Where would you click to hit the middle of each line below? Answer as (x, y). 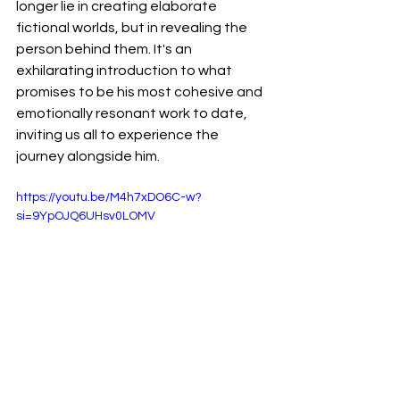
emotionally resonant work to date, (133, 114)
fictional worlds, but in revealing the (133, 28)
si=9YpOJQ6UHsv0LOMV (86, 217)
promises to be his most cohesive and (141, 92)
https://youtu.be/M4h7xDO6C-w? (109, 198)
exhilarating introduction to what (125, 71)
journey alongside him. (88, 157)
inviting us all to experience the (119, 135)
